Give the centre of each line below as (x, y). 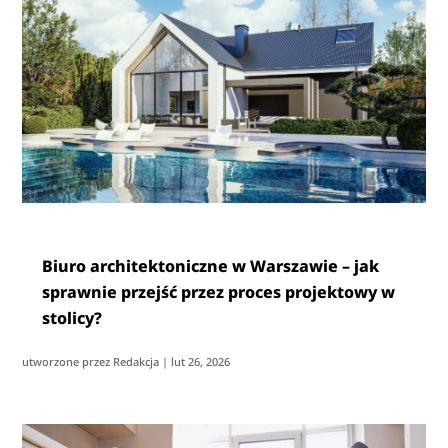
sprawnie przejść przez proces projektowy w (219, 292)
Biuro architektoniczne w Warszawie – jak (211, 266)
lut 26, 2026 (201, 362)
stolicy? (72, 318)
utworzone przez (68, 362)
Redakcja (136, 362)
